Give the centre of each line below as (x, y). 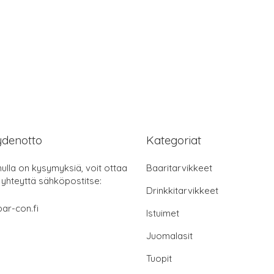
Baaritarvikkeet (179, 168)
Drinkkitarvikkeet (182, 191)
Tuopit (159, 259)
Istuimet (163, 213)
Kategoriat (174, 140)
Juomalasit (169, 236)
